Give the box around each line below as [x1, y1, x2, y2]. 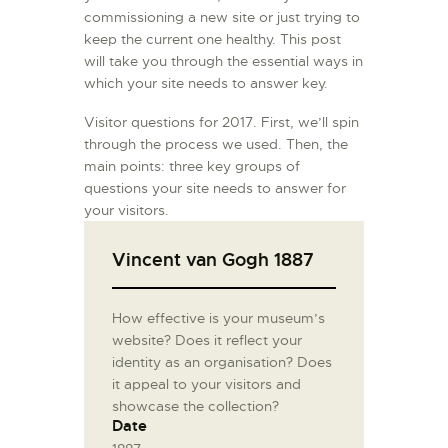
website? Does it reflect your [112, 331, 302, 350]
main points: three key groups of [84, 157, 300, 176]
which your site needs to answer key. [84, 74, 328, 93]
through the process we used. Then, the [84, 135, 348, 154]
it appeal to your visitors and [112, 375, 301, 394]
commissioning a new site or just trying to [84, 8, 360, 27]
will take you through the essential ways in [84, 52, 363, 71]
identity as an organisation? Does [112, 353, 332, 372]
